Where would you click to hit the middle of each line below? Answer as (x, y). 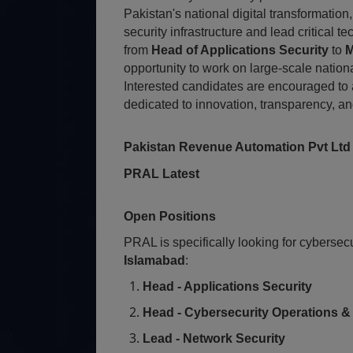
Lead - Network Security (214, 338)
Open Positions (170, 216)
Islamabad (154, 260)
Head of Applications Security (240, 50)
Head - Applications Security (227, 286)
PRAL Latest (162, 174)
